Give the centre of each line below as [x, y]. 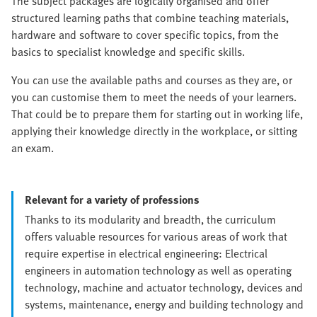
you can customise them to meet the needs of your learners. [154, 97]
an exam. [33, 148]
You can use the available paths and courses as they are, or [152, 80]
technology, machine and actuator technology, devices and [164, 288]
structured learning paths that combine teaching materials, [150, 18]
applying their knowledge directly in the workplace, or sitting [154, 131]
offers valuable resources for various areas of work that [156, 237]
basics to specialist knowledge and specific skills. [128, 52]
